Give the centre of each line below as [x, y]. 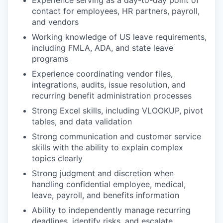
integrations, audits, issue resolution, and [109, 85]
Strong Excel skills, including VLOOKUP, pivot [117, 111]
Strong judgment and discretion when [103, 173]
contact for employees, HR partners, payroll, [116, 11]
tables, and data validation [82, 121]
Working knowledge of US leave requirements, [119, 37]
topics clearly [57, 158]
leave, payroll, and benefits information [106, 195]
